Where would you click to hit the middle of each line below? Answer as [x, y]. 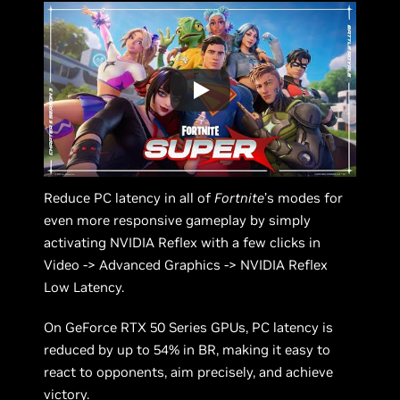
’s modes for [304, 198]
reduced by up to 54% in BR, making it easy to [187, 350]
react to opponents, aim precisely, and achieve [189, 372]
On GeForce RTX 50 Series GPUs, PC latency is [189, 328]
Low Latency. [84, 287]
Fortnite [240, 198]
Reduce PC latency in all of [129, 198]
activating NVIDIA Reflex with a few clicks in [183, 243]
